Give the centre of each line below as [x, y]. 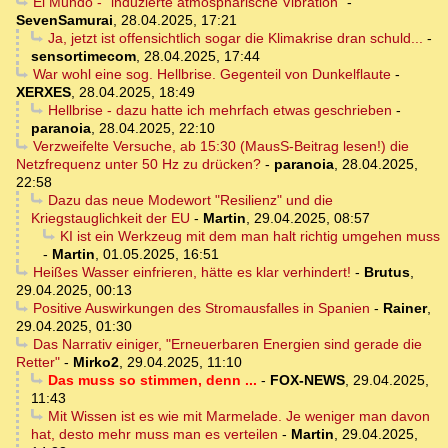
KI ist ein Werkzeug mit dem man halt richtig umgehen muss [249, 235]
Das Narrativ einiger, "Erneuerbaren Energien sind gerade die [227, 343]
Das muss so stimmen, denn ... [152, 379]
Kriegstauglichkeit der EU [110, 217]
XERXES [43, 91]
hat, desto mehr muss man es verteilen [154, 433]
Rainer [404, 307]
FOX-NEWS [307, 379]
